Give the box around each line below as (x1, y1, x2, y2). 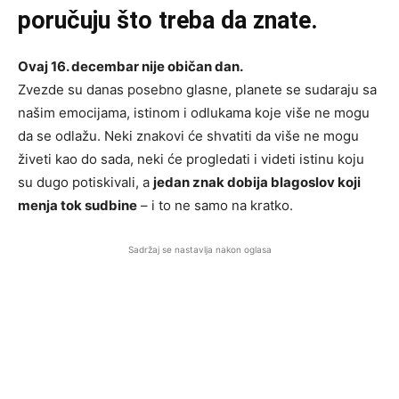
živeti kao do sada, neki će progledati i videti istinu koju (18, 151, 364, 168)
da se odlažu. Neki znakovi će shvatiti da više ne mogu (18, 127, 359, 145)
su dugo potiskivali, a (18, 174, 153, 191)
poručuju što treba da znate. (18, 6, 318, 36)
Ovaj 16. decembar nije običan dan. (18, 58, 243, 76)
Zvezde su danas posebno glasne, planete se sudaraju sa (18, 81, 377, 99)
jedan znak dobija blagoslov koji (153, 174, 361, 191)
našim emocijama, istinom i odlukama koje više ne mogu (18, 104, 370, 122)
